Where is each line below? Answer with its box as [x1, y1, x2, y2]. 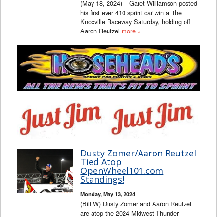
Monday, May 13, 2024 [80, 190, 136, 198]
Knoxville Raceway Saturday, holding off [80, 16, 191, 26]
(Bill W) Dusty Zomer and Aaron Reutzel [80, 199, 192, 209]
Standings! [80, 173, 124, 186]
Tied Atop [80, 156, 122, 168]
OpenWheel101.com [80, 165, 164, 177]
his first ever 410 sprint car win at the [80, 7, 182, 17]
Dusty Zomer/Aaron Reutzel [80, 147, 197, 159]
